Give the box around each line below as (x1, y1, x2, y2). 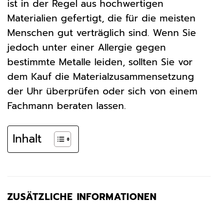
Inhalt (13, 130, 42, 147)
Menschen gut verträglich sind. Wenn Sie (7, 25, 196, 40)
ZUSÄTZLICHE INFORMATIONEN (7, 189, 157, 204)
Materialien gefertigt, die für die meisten (7, 11, 196, 25)
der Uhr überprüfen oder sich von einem (7, 84, 198, 98)
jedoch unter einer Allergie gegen (7, 40, 166, 54)
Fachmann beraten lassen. (7, 98, 126, 113)
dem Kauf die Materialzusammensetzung (7, 69, 194, 84)
